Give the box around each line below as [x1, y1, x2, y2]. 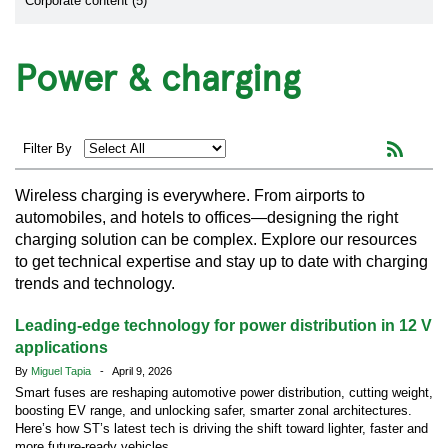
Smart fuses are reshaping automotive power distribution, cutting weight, [15, 385, 433, 400]
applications [15, 339, 108, 356]
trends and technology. [15, 275, 175, 292]
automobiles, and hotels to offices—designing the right [15, 209, 398, 226]
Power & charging [15, 51, 300, 101]
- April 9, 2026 [94, 365, 172, 377]
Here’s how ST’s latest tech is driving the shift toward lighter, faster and [15, 421, 428, 436]
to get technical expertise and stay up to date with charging [15, 253, 428, 270]
